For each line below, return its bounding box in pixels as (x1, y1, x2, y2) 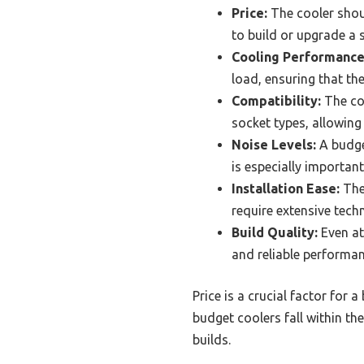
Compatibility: (232, 93, 321, 108)
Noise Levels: (232, 136, 316, 152)
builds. (193, 331, 231, 347)
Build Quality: (232, 224, 318, 240)
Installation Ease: (232, 180, 340, 196)
